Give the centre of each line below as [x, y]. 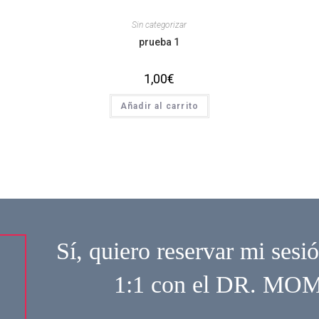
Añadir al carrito [159, 106]
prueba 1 [159, 42]
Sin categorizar [159, 25]
